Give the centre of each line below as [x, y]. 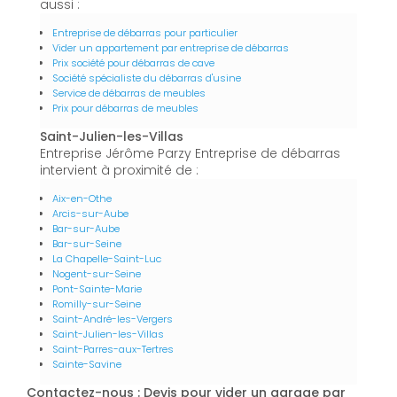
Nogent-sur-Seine [97, 273]
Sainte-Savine [87, 364]
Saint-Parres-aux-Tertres [113, 349]
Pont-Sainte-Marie [97, 288]
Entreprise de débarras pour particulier [145, 32]
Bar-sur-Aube [86, 228]
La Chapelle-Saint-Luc [107, 258]
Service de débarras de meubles [129, 93]
